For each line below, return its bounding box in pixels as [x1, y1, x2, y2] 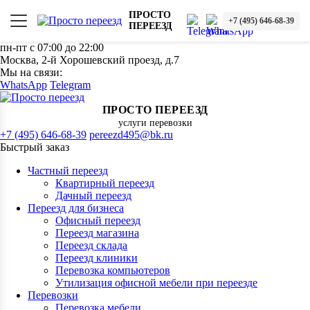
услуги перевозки [118, 118, 192, 128]
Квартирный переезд [55, 177, 154, 189]
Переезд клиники [55, 252, 138, 264]
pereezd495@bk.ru [89, 129, 173, 140]
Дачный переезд [55, 190, 131, 201]
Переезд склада [55, 239, 127, 251]
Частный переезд [28, 165, 108, 176]
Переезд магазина [55, 227, 139, 239]
